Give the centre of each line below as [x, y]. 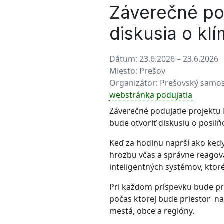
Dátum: [124, 59]
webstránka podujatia [151, 95]
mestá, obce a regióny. [152, 211]
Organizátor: [135, 83]
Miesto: [124, 71]
